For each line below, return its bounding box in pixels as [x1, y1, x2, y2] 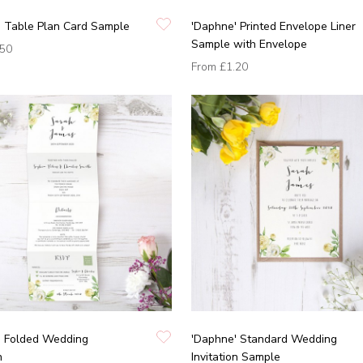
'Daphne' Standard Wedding [191, 331, 337, 347]
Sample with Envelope [191, 36, 307, 52]
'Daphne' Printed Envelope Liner [191, 18, 356, 34]
